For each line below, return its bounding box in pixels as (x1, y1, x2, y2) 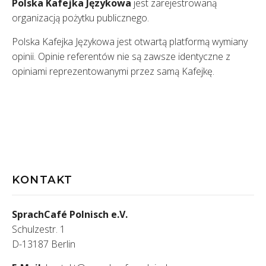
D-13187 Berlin (12, 237, 75, 251)
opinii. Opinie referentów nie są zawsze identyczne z (12, 50, 230, 64)
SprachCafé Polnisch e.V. (12, 208, 128, 221)
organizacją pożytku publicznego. (12, 11, 149, 25)
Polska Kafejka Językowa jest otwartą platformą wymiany (12, 35, 248, 49)
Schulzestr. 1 (12, 223, 65, 236)
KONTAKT (12, 173, 73, 187)
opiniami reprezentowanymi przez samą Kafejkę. (12, 65, 214, 78)
